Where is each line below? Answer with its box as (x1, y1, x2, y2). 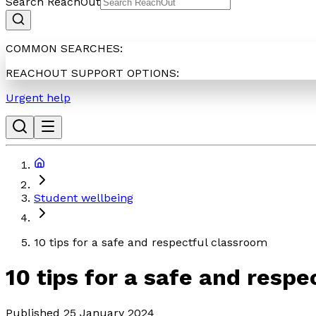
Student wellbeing (34, 190, 133, 205)
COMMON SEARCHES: (6, 41, 123, 55)
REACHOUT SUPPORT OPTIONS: (6, 66, 179, 80)
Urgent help (6, 90, 71, 104)
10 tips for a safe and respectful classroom (34, 235, 267, 249)
